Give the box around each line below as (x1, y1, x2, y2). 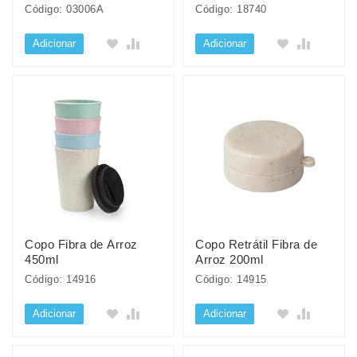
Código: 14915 (195, 273, 267, 285)
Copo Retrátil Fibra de (195, 237, 317, 251)
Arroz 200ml (195, 253, 264, 266)
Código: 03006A (25, 3, 104, 15)
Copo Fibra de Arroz (25, 237, 138, 251)
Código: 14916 (25, 273, 96, 285)
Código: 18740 (195, 3, 267, 15)
